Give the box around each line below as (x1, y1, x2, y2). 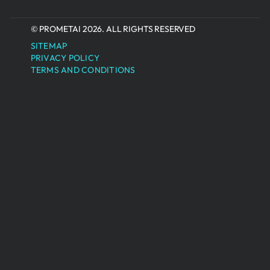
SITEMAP (30, 40, 67, 51)
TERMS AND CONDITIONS (30, 64, 136, 75)
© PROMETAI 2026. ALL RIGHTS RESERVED (30, 24, 195, 34)
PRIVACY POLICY (30, 52, 100, 63)
